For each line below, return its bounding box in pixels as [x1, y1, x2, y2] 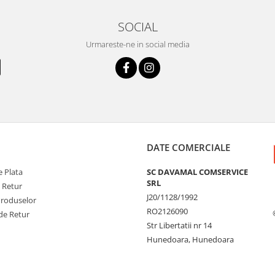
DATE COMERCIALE [147, 141, 230, 153]
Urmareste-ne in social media [85, 38, 190, 50]
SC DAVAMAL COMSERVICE [147, 166, 248, 177]
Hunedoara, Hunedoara [147, 233, 234, 245]
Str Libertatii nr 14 [147, 219, 212, 231]
